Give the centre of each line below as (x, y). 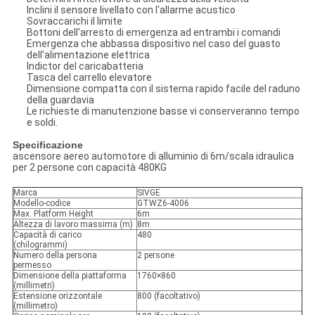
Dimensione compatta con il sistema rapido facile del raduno (163, 89)
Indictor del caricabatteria (85, 66)
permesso (32, 265)
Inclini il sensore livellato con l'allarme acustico (131, 10)
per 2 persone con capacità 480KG (89, 168)
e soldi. (42, 123)
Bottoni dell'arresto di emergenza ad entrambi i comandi (153, 33)
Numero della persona (55, 256)
